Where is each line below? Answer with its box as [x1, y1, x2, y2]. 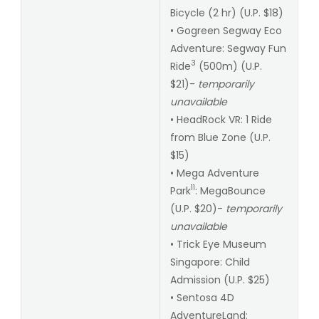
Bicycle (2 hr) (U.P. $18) [169, 5, 283, 20]
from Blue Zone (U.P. [169, 130, 271, 145]
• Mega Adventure [169, 165, 259, 180]
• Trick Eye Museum [169, 236, 266, 251]
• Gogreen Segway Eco [169, 23, 282, 38]
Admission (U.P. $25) [169, 272, 270, 287]
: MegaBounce [194, 183, 266, 198]
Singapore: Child [169, 254, 250, 269]
